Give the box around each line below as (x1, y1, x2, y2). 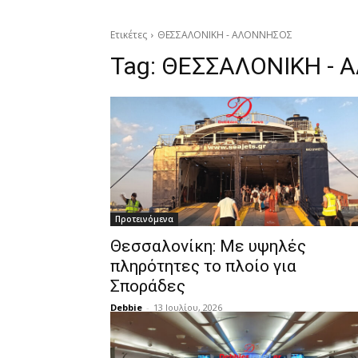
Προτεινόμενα (115, 213, 173, 225)
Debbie (110, 301, 142, 313)
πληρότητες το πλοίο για (110, 257, 296, 276)
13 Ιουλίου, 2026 (153, 301, 222, 313)
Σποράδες (110, 276, 185, 296)
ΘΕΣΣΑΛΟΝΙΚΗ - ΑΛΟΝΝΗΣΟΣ (157, 28, 292, 42)
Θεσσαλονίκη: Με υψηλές (110, 237, 306, 256)
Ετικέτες (110, 28, 147, 42)
